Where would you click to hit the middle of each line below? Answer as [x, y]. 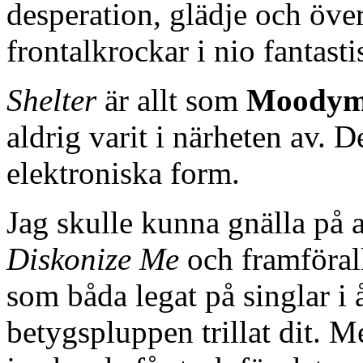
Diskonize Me [93, 259]
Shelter [51, 100]
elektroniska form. [123, 173]
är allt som [171, 100]
